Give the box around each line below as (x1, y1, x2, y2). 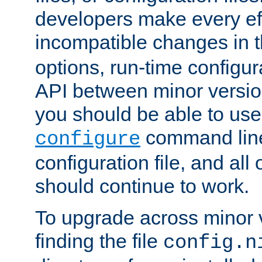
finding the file (35, 230, 163, 253)
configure (35, 128, 140, 151)
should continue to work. (35, 175, 249, 198)
